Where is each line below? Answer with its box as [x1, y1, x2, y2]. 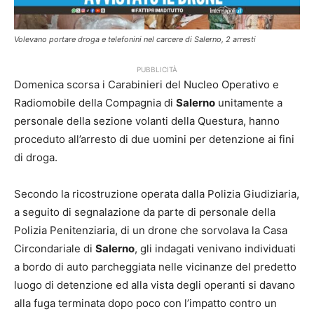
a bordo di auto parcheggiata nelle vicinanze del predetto [14, 260, 296, 274]
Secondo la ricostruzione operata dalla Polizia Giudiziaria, [14, 187, 299, 201]
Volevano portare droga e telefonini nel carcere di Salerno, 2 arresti [14, 34, 256, 45]
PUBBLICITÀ [137, 65, 177, 74]
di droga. [14, 151, 57, 165]
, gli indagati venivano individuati [135, 242, 296, 256]
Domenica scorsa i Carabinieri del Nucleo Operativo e [14, 78, 279, 92]
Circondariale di [14, 242, 95, 256]
